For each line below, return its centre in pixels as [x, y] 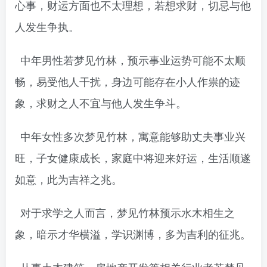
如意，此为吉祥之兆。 [69, 179]
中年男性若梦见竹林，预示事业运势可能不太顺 [133, 60]
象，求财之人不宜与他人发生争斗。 [101, 103]
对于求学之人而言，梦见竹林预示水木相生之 [128, 212]
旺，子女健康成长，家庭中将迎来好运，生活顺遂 [133, 158]
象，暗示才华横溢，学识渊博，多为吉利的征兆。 [133, 234]
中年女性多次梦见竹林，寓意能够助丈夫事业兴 [133, 136]
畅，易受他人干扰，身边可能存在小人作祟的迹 [128, 81]
